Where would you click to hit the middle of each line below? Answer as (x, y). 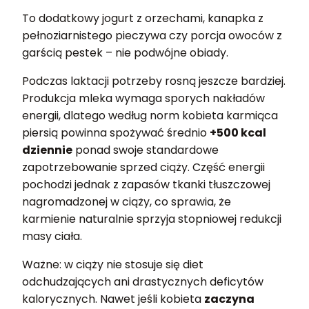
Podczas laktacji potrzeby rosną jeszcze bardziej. (154, 81)
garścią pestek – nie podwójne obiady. (125, 52)
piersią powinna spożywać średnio (116, 132)
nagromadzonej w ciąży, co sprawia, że (127, 201)
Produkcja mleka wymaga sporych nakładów (143, 98)
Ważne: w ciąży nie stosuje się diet (113, 264)
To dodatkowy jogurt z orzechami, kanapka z (143, 18)
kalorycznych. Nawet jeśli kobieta (113, 299)
